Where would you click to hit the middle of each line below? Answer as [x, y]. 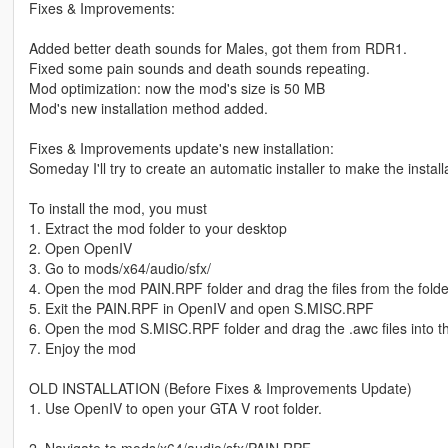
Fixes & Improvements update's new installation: [181, 148]
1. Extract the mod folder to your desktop [157, 228]
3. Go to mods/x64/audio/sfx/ [119, 268]
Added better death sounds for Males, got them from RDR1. [217, 48]
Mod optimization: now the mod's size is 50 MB [176, 88]
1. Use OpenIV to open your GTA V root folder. [175, 408]
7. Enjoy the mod [82, 348]
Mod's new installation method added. [148, 108]
